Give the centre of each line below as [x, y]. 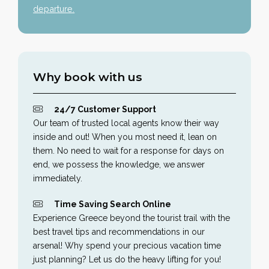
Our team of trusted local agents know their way [126, 123]
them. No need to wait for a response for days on [129, 150]
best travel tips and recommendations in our [119, 231]
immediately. [58, 178]
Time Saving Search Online [113, 204]
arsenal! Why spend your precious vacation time [127, 245]
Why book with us [88, 77]
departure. [54, 8]
